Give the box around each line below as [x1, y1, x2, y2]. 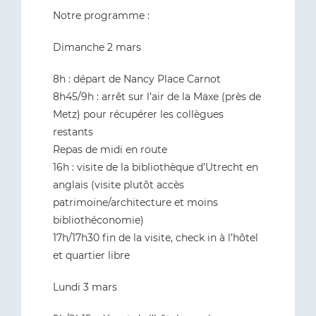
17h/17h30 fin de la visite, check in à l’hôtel [53, 231, 258, 244]
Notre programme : [53, 9, 150, 22]
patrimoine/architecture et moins [53, 196, 218, 209]
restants [53, 126, 93, 138]
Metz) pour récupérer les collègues [53, 108, 224, 121]
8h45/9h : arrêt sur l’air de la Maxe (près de [53, 90, 261, 103]
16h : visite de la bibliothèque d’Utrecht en [53, 161, 258, 174]
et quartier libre [53, 249, 130, 262]
